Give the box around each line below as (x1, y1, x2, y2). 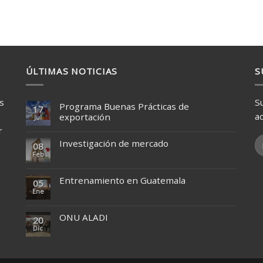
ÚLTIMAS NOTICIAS (25, 65, 118, 77)
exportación (59, 110, 110, 123)
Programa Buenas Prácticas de (59, 100, 189, 112)
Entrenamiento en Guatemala (59, 174, 186, 186)
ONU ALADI (59, 211, 108, 223)
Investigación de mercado (59, 137, 168, 149)
